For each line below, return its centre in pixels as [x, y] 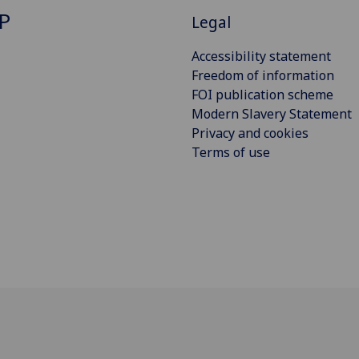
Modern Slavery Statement [272, 113]
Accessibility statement [261, 56]
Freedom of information [263, 75]
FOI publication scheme [262, 94]
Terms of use [231, 152]
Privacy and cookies [250, 133]
